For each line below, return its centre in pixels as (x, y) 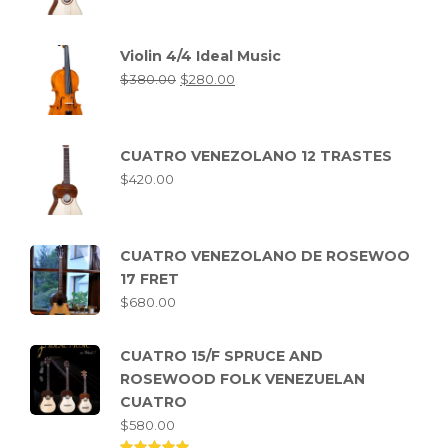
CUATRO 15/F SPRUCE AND (221, 356)
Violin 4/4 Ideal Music (200, 56)
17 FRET (149, 279)
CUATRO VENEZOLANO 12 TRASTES (256, 156)
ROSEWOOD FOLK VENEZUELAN (242, 379)
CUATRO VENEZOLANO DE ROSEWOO (265, 256)
